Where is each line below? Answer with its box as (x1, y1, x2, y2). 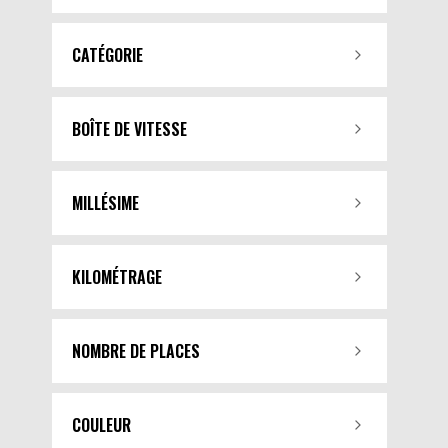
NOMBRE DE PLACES (72, 339, 200, 364)
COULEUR (72, 413, 131, 438)
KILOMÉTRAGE (72, 265, 162, 290)
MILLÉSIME (72, 191, 139, 216)
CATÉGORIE (72, 43, 143, 68)
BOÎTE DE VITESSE (72, 117, 187, 142)
